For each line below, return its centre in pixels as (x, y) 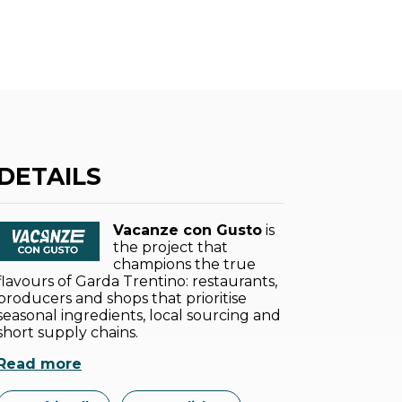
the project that (170, 247)
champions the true (184, 264)
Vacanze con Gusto (188, 230)
